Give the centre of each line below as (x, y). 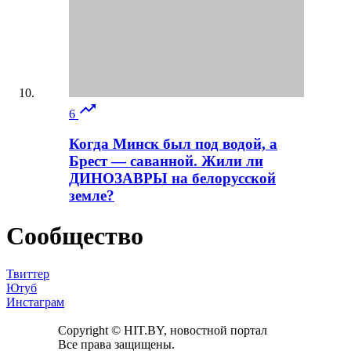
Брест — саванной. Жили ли (166, 161)
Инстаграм (35, 302)
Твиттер (28, 274)
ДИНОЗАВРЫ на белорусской (172, 179)
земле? (92, 196)
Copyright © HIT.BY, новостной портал (163, 331)
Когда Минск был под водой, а (173, 144)
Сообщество (75, 235)
